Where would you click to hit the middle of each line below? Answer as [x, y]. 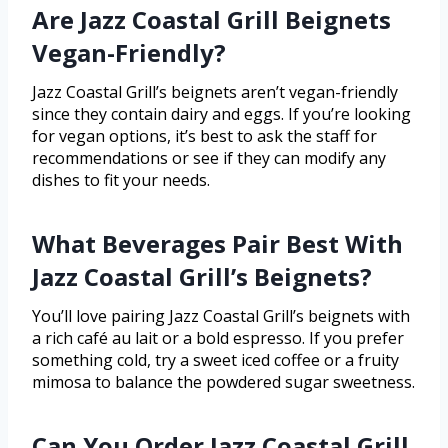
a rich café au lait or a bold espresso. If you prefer [218, 338]
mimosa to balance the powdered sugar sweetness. [223, 382]
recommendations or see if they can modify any [209, 158]
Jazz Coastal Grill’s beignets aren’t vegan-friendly [215, 92]
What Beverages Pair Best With [217, 244]
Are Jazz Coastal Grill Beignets [211, 20]
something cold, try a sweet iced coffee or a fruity [215, 360]
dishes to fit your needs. [121, 180]
